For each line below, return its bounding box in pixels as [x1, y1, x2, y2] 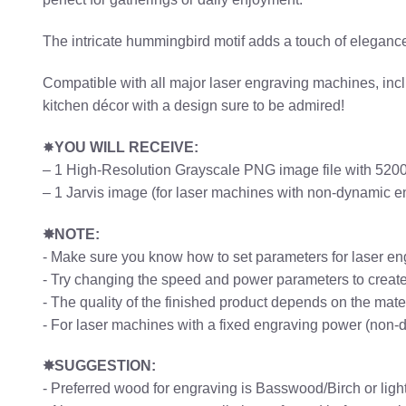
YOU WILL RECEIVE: [54, 139, 198, 155]
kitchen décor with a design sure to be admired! [43, 98, 344, 114]
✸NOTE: [43, 226, 100, 242]
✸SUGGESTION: [43, 358, 156, 374]
